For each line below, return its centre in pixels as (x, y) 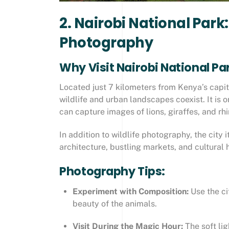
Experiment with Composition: (130, 191)
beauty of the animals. (114, 203)
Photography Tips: (112, 171)
